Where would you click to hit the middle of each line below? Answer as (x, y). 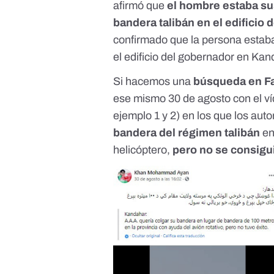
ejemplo (134, 116)
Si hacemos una (154, 82)
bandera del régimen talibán (187, 133)
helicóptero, (143, 150)
